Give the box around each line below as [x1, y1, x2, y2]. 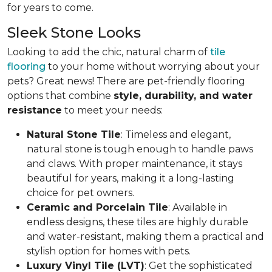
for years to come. [7, 1, 93, 13]
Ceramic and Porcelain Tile [27, 201, 168, 213]
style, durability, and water [114, 89, 253, 101]
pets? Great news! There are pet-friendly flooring [7, 75, 245, 87]
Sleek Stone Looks [7, 23, 141, 41]
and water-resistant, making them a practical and [27, 230, 264, 242]
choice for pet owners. [27, 186, 134, 199]
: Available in [168, 201, 227, 213]
